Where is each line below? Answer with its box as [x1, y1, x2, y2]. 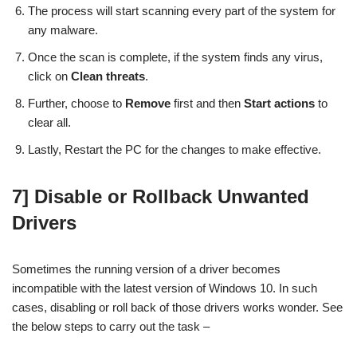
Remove [125, 96, 171, 110]
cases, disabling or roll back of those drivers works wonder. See [12, 300, 343, 314]
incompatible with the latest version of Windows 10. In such [12, 280, 317, 295]
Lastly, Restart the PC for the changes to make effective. [28, 142, 321, 156]
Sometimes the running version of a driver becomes [12, 261, 280, 276]
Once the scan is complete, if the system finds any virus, [28, 49, 323, 64]
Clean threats [68, 69, 145, 83]
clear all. [28, 115, 71, 129]
